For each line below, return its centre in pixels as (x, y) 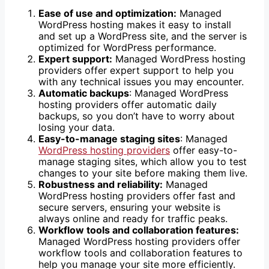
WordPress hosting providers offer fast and (137, 196)
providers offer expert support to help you (136, 71)
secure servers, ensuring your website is (129, 207)
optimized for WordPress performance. (127, 48)
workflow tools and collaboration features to (141, 253)
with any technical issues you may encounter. (141, 82)
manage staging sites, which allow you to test (143, 162)
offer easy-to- (204, 150)
